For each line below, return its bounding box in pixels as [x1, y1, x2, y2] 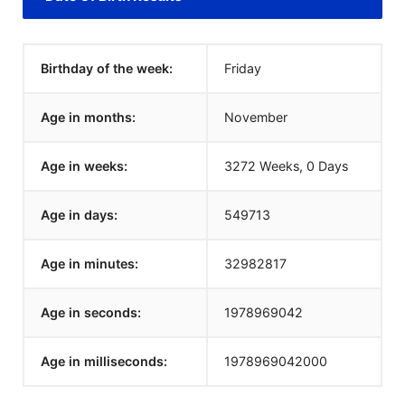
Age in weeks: [41, 158, 127, 174]
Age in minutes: [41, 256, 138, 271]
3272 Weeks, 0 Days [224, 158, 348, 174]
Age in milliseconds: [41, 353, 167, 369]
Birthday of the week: [41, 61, 173, 76]
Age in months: [41, 109, 136, 125]
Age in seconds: [41, 305, 141, 320]
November [224, 109, 287, 125]
